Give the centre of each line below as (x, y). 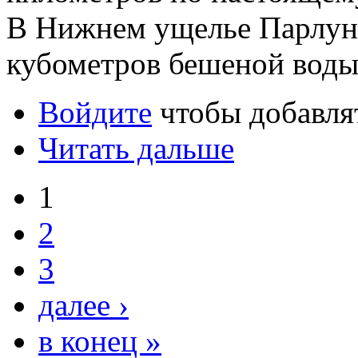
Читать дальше (136, 148)
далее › (84, 305)
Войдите (95, 112)
